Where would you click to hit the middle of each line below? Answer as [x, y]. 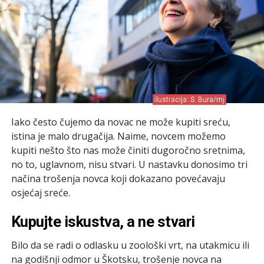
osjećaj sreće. [40, 192]
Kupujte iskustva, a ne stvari [103, 221]
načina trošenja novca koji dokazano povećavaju [118, 178]
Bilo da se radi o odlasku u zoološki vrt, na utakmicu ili [130, 245]
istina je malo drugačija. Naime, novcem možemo [118, 136]
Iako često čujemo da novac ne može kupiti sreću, [121, 122]
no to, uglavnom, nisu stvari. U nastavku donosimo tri [129, 164]
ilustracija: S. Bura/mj [190, 99]
